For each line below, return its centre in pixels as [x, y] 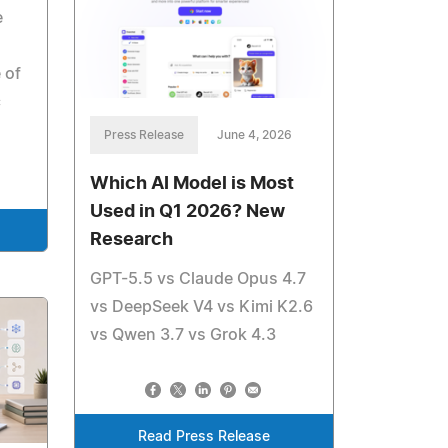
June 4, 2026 [255, 134]
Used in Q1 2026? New [188, 211]
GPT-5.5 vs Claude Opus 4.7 [198, 278]
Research [132, 239]
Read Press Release [204, 436]
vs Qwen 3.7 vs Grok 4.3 [183, 334]
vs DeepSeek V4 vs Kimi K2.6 [202, 306]
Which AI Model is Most [192, 183]
